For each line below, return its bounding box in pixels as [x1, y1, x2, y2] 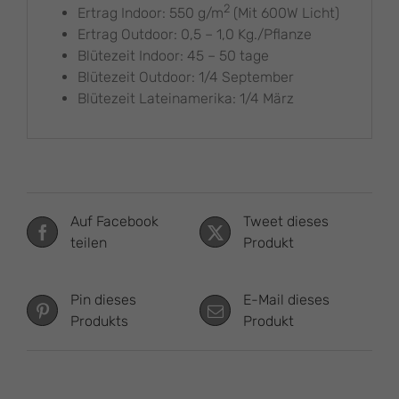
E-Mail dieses [243, 290, 330, 308]
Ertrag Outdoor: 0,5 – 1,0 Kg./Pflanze [77, 26, 312, 44]
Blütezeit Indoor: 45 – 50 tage [77, 47, 269, 65]
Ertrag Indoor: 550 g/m [77, 4, 224, 22]
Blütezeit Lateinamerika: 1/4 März [77, 90, 294, 108]
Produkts [70, 312, 128, 330]
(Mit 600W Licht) [229, 4, 339, 22]
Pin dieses [70, 290, 136, 308]
